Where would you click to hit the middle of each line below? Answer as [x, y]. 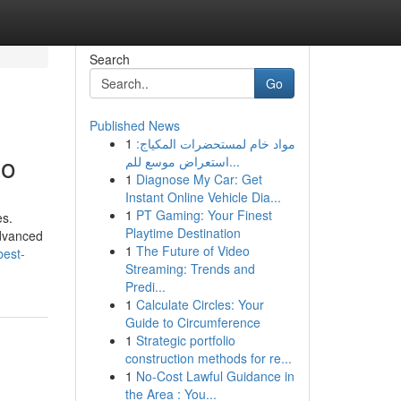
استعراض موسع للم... [234, 161]
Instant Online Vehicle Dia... [203, 197]
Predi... [145, 286]
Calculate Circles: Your [200, 304]
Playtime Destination [183, 233]
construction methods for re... [208, 358]
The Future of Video [192, 251]
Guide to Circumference [192, 322]
